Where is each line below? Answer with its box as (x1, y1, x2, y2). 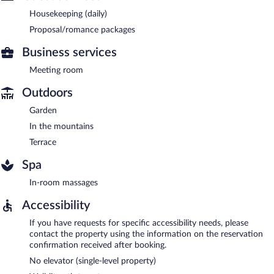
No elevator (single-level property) (29, 256, 156, 265)
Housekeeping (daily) (29, 9, 107, 18)
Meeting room (29, 65, 83, 75)
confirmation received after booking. (29, 240, 166, 250)
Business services (22, 46, 117, 59)
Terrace (29, 138, 56, 147)
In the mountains (29, 122, 94, 131)
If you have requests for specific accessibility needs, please (29, 218, 248, 228)
